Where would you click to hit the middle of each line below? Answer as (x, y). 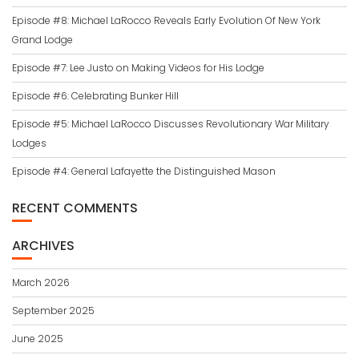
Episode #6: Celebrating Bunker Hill (95, 95)
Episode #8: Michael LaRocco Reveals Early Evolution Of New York (166, 20)
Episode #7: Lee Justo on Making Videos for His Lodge (138, 67)
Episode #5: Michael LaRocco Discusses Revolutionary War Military (171, 123)
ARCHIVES (43, 245)
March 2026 (41, 282)
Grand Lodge (42, 39)
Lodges (29, 143)
